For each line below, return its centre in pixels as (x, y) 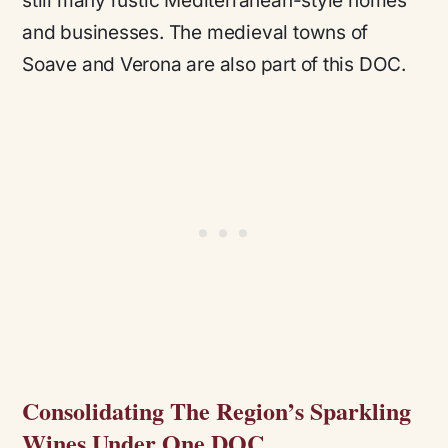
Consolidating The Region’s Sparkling (216, 410)
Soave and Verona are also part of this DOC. (214, 64)
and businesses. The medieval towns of (195, 32)
